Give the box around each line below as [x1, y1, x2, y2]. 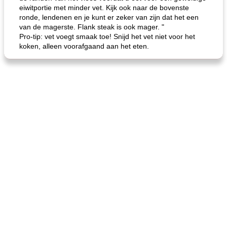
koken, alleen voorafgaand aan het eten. [19, 42, 149, 50]
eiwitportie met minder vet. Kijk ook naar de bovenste [19, 4, 189, 12]
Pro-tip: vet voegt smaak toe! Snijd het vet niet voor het [19, 32, 195, 41]
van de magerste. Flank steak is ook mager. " [19, 23, 164, 31]
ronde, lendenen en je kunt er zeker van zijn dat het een [19, 13, 199, 21]
